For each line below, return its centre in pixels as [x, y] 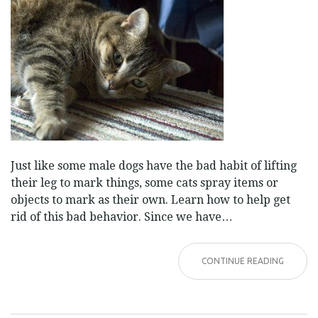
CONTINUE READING [243, 261]
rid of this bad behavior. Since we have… [122, 216]
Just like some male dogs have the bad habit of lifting [154, 165]
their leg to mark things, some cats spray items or [144, 182]
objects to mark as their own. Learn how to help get [150, 199]
